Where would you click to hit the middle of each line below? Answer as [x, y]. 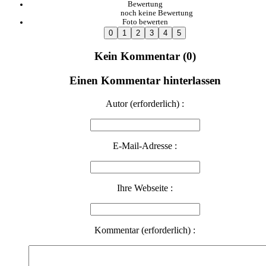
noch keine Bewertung [157, 13]
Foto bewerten [145, 22]
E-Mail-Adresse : [145, 145]
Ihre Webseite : [145, 188]
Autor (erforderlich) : [145, 103]
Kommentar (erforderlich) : [145, 230]
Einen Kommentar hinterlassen [145, 81]
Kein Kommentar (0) [145, 56]
